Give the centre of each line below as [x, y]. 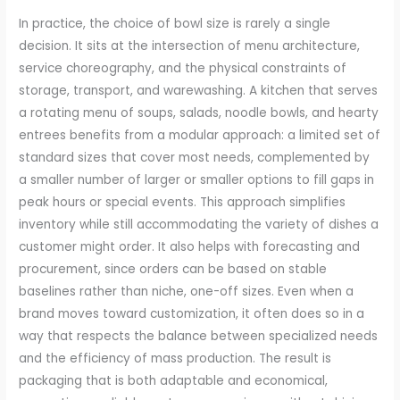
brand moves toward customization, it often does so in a [192, 314]
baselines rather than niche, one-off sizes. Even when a [187, 292]
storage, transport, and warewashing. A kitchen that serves [199, 91]
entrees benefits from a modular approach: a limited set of [200, 136]
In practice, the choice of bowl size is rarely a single [175, 24]
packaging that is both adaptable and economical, [174, 381]
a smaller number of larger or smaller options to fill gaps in [197, 180]
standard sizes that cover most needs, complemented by [195, 158]
